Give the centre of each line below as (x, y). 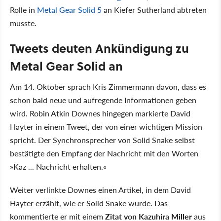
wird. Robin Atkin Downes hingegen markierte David (100, 113)
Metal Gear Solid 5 (69, 9)
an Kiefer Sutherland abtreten (154, 9)
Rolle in (23, 9)
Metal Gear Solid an (66, 66)
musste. (23, 23)
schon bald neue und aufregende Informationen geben (103, 100)
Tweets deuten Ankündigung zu (99, 48)
